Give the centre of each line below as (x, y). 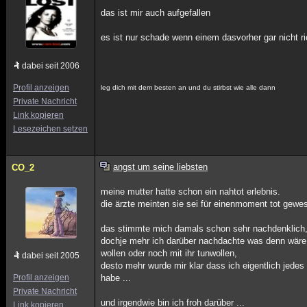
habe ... (116, 278)
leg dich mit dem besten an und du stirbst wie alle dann (188, 87)
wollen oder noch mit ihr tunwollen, (169, 253)
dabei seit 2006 (51, 66)
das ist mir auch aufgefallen (156, 13)
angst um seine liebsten (160, 167)
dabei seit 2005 (51, 256)
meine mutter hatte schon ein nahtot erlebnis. (191, 192)
